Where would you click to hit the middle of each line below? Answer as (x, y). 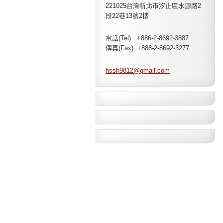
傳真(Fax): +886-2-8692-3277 (147, 48)
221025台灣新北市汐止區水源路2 (153, 6)
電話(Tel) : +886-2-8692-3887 (147, 38)
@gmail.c (147, 70)
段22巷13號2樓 (127, 16)
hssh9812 (119, 70)
